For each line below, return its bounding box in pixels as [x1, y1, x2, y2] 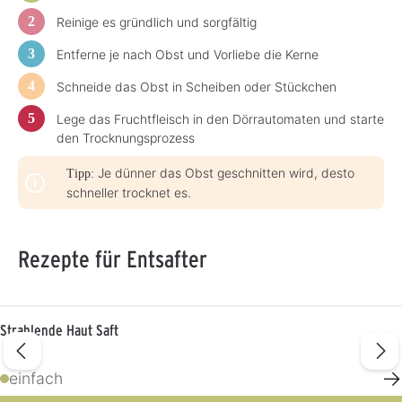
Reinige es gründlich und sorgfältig [57, 14, 257, 31]
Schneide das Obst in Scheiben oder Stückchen [57, 79, 336, 95]
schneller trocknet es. [66, 185, 191, 201]
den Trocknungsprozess [57, 130, 195, 146]
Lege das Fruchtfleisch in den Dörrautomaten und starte [57, 111, 384, 127]
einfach [9, 368, 63, 388]
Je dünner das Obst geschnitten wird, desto [94, 165, 354, 181]
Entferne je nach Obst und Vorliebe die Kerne [57, 47, 319, 63]
